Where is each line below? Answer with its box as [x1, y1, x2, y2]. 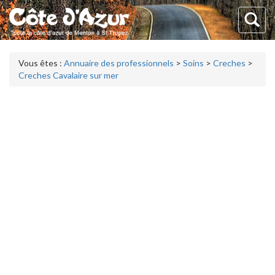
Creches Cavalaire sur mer [18, 70, 118, 80]
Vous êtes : [18, 58, 64, 68]
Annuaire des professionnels [64, 58, 174, 68]
